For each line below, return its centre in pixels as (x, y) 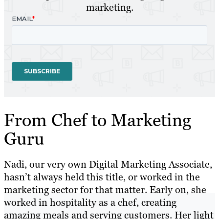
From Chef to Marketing (98, 120)
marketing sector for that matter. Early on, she (105, 190)
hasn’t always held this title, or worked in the (102, 177)
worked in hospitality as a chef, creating (90, 203)
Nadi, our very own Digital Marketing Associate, (108, 164)
